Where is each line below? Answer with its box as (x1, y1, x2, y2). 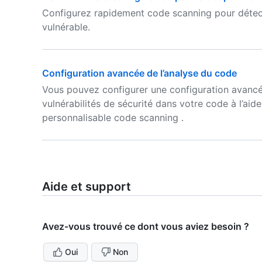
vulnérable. (42, 21, 90, 33)
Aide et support (42, 180, 131, 194)
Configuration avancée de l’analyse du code (42, 67, 237, 79)
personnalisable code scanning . (42, 112, 184, 123)
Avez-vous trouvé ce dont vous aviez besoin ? (42, 220, 249, 232)
